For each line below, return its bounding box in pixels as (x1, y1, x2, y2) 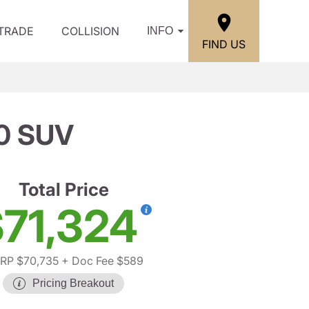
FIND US (202, 37, 246, 51)
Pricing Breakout (32, 277, 114, 289)
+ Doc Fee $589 (59, 254, 143, 268)
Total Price (18, 179, 109, 200)
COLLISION (61, 24, 119, 38)
